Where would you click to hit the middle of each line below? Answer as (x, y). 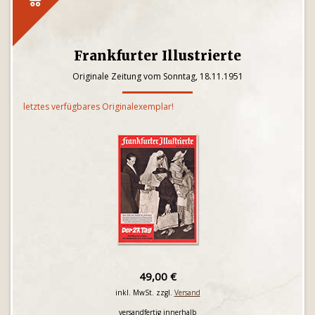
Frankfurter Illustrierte (157, 56)
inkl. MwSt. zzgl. (144, 292)
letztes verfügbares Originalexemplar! (98, 107)
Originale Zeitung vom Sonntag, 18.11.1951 (157, 76)
